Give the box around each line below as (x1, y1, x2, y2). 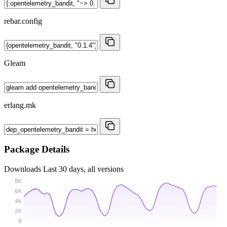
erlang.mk (4, 100, 36, 109)
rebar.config (4, 16, 42, 25)
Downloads (4, 164, 43, 173)
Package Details (4, 144, 69, 155)
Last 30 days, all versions (43, 164, 124, 173)
